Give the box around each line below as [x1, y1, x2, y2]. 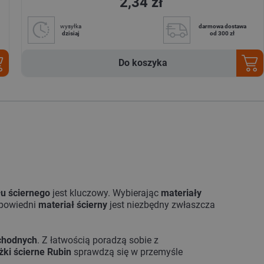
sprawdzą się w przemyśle [71, 246, 183, 258]
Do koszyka [118, 57, 167, 69]
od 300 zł [210, 30, 235, 37]
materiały [161, 187, 202, 199]
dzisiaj [61, 30, 80, 37]
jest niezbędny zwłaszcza [107, 199, 216, 211]
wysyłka [60, 23, 81, 30]
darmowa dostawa [198, 23, 246, 30]
